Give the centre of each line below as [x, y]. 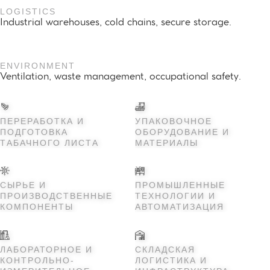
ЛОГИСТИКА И [171, 260]
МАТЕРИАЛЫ [167, 143]
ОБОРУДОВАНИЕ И [182, 132]
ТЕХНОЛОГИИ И [175, 196]
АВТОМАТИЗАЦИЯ [180, 207]
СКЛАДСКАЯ [165, 249]
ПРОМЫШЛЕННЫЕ [180, 185]
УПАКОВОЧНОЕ [174, 121]
